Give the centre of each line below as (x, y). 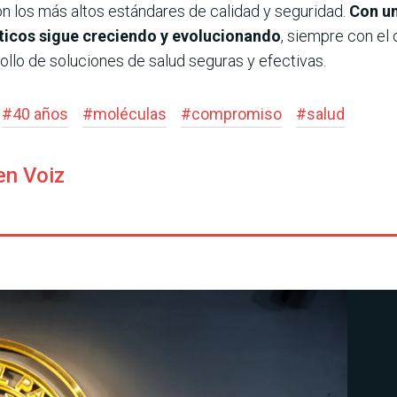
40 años (40, 113)
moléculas (130, 113)
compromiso (237, 113)
